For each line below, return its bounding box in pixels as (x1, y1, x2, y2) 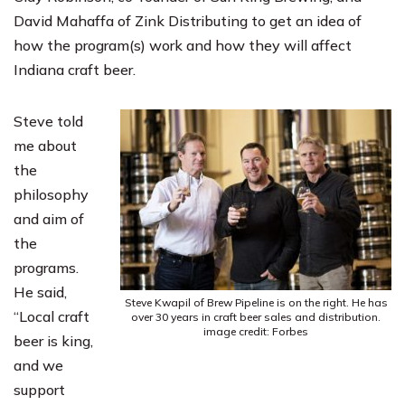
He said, (14, 282, 67, 301)
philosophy (14, 184, 89, 203)
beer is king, (14, 331, 93, 350)
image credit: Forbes (203, 324, 308, 338)
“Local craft (14, 306, 89, 325)
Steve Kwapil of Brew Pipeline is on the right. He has (124, 295, 388, 309)
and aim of (14, 209, 84, 228)
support (14, 380, 65, 399)
